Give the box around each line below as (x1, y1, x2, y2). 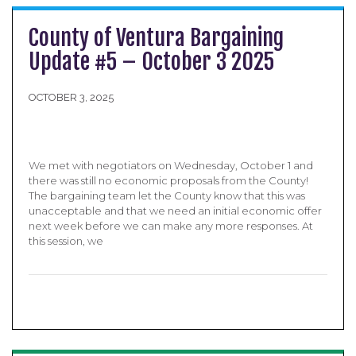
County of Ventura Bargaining (29, 24, 284, 52)
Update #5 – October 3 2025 (29, 48, 274, 75)
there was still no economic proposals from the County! (29, 174, 308, 187)
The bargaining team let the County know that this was (29, 189, 305, 202)
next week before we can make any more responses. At (29, 219, 313, 232)
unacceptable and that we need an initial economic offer (29, 204, 322, 217)
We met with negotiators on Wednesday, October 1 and (29, 159, 313, 172)
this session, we (29, 234, 103, 247)
